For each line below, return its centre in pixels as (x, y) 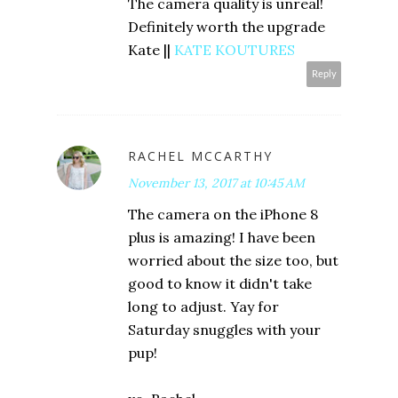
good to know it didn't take (220, 284)
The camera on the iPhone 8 (223, 215)
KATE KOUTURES (235, 50)
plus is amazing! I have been (222, 238)
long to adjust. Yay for (203, 307)
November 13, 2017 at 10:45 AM (216, 183)
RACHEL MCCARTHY (200, 156)
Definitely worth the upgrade (227, 27)
